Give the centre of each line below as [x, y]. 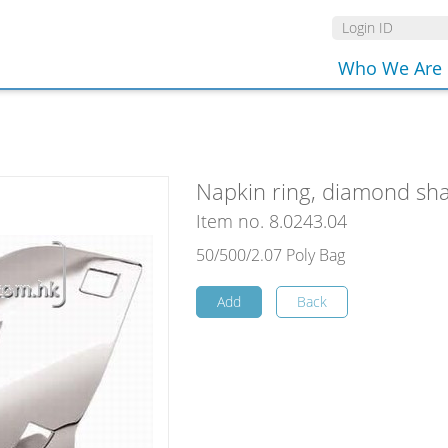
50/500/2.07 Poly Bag [270, 255]
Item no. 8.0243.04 [271, 221]
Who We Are [390, 68]
